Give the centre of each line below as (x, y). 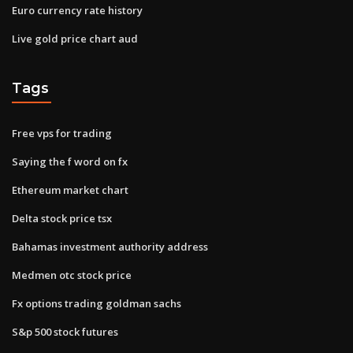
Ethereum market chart (70, 190)
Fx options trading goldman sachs (97, 303)
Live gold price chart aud (75, 38)
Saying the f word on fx (70, 161)
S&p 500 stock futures (65, 331)
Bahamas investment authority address (110, 246)
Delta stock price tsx (62, 218)
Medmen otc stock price (72, 275)
